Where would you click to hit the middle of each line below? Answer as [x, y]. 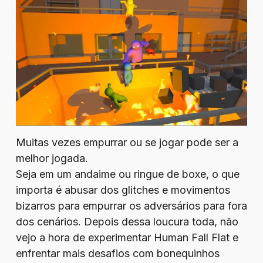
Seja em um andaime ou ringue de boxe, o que [127, 174]
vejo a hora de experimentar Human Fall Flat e [127, 237]
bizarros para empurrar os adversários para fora [131, 206]
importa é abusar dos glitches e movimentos [123, 190]
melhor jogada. [52, 158]
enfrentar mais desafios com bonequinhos [117, 253]
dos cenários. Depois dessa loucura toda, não [127, 222]
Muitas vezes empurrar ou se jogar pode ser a [127, 142]
